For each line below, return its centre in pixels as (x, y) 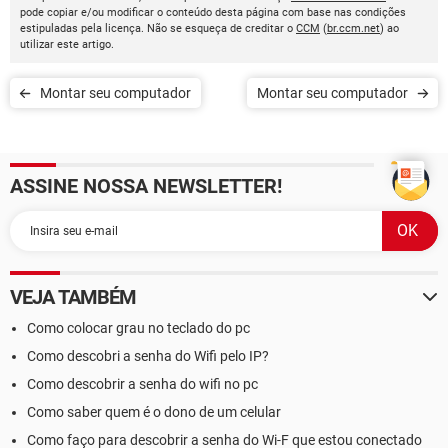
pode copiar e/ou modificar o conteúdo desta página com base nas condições (213, 12)
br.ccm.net (353, 28)
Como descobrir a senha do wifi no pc (142, 384)
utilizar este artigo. (67, 44)
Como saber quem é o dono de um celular (154, 412)
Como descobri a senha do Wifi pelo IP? (148, 356)
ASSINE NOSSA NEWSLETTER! (146, 186)
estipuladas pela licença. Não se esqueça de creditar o (158, 28)
